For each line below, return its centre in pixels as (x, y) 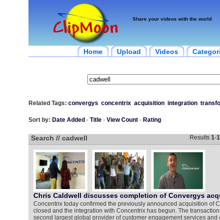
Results (200, 137)
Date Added (68, 120)
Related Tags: (47, 103)
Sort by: (39, 120)
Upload (129, 52)
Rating (152, 120)
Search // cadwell (59, 138)
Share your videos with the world (172, 19)
